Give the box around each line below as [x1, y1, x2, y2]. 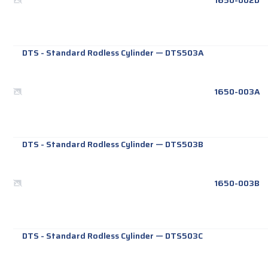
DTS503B [165, 138, 204, 151]
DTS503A [165, 46, 205, 60]
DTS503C [165, 229, 203, 243]
